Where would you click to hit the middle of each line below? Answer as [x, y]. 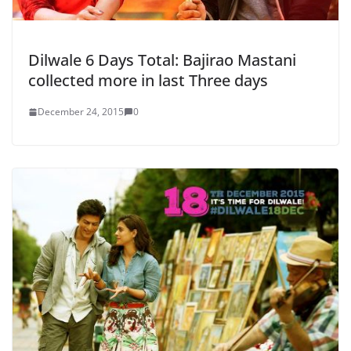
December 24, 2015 [81, 112]
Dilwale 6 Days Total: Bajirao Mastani [162, 60]
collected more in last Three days [148, 81]
